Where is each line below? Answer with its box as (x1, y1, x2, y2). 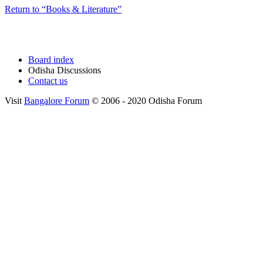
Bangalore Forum (24, 95, 89, 106)
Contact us (28, 75, 68, 86)
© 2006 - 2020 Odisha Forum (89, 95, 202, 106)
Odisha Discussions (28, 65, 101, 75)
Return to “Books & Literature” (5, 4, 122, 14)
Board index (28, 54, 74, 65)
